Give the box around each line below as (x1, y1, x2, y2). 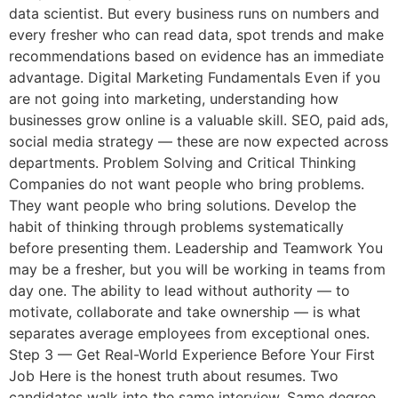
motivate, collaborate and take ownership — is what (9, 302, 361, 321)
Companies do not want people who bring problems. (9, 174, 364, 193)
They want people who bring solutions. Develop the (9, 195, 356, 214)
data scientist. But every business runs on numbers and (9, 4, 379, 22)
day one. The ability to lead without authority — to (9, 281, 350, 299)
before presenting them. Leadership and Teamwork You (9, 238, 383, 257)
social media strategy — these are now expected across (9, 131, 388, 150)
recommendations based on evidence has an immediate (9, 46, 384, 65)
